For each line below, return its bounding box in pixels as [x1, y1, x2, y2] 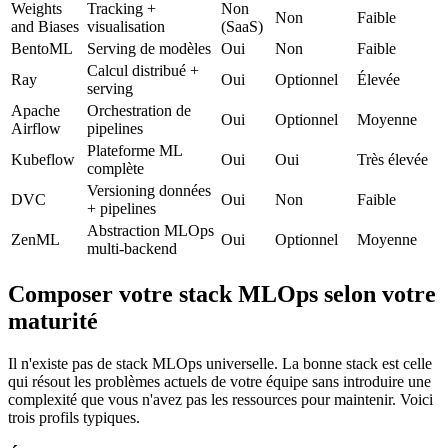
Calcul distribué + [87, 61, 199, 79]
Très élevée [357, 150, 428, 168]
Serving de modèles [87, 39, 211, 57]
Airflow [11, 119, 61, 137]
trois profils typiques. [8, 408, 140, 426]
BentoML [11, 39, 73, 57]
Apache [11, 101, 60, 119]
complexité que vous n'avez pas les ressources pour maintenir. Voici [8, 390, 433, 408]
